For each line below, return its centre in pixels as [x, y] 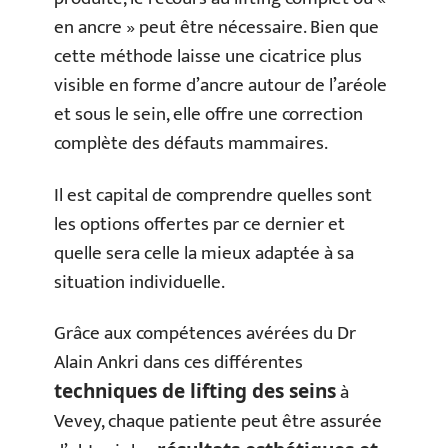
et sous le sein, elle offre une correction [208, 114]
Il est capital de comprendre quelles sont [213, 195]
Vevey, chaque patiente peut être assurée [218, 421]
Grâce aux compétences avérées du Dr [205, 333]
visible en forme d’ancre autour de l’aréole [220, 85]
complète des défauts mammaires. [191, 143]
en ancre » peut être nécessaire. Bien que [216, 27]
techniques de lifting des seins [195, 391]
